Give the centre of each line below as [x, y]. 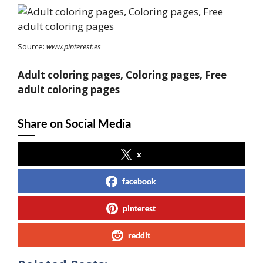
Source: [32, 46]
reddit [139, 235]
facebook [139, 181]
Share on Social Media [74, 124]
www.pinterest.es [74, 46]
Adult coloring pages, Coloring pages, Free [122, 75]
